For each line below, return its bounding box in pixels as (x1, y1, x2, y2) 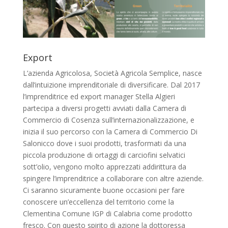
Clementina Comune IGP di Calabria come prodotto (22, 209, 192, 219)
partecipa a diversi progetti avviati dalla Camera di (22, 103, 186, 113)
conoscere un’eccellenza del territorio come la (22, 197, 174, 207)
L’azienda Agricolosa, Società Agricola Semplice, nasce (22, 68, 202, 78)
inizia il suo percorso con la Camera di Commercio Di (22, 127, 197, 137)
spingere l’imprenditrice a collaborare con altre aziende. (22, 174, 204, 184)
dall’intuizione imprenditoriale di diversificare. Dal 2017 (22, 80, 200, 90)
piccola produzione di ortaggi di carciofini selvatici (22, 150, 185, 160)
